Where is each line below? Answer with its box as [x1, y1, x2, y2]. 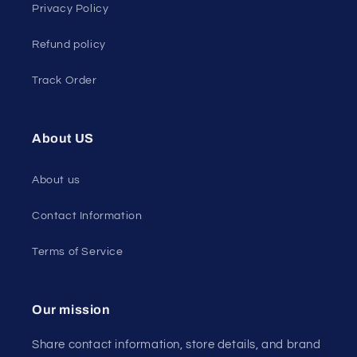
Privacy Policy [32, 3, 109, 14]
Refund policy [32, 39, 106, 50]
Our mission [32, 303, 111, 316]
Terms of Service [32, 246, 124, 257]
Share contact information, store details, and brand [32, 339, 321, 351]
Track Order [32, 75, 97, 86]
